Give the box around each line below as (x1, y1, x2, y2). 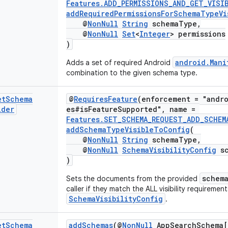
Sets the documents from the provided (66, 174, 199, 183)
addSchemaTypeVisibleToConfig (66, 125, 190, 134)
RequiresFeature (74, 94, 137, 104)
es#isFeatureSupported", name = (66, 104, 199, 114)
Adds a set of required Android (66, 58, 173, 67)
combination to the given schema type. (66, 68, 197, 77)
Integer (139, 29, 170, 39)
